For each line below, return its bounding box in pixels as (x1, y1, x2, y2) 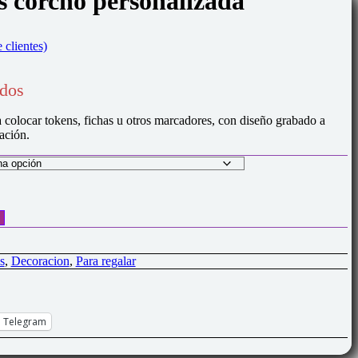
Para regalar (75, 253, 136, 268)
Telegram (2, 314, 46, 328)
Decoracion (10, 253, 70, 268)
